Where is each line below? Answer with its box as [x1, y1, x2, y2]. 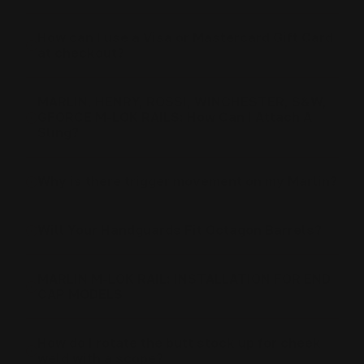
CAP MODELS [37, 286, 123, 302]
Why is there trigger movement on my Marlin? [37, 173, 337, 189]
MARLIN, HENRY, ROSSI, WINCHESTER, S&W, [37, 93, 327, 110]
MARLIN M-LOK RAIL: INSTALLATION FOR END [37, 271, 331, 287]
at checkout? [37, 45, 124, 61]
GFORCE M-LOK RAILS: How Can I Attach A [37, 109, 312, 125]
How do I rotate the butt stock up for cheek [37, 335, 321, 351]
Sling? [37, 124, 79, 141]
